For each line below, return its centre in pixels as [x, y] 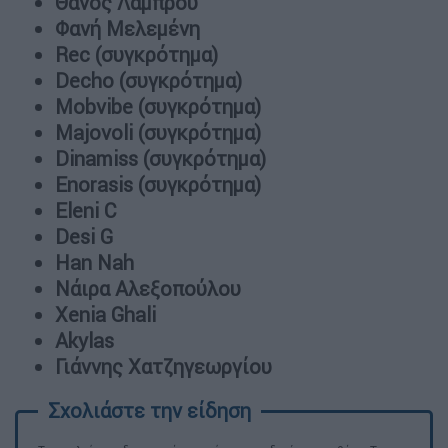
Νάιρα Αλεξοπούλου [148, 288]
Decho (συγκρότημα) [148, 80]
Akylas [84, 340]
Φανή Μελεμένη [127, 28]
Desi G [84, 236]
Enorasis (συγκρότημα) [158, 184]
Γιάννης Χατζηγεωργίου [163, 366]
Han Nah [94, 262]
